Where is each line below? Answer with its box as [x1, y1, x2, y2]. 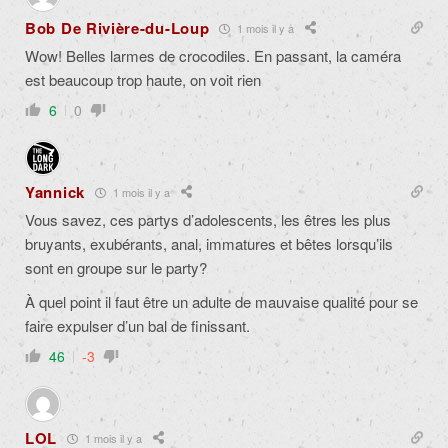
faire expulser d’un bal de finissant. [25, 315, 250, 337]
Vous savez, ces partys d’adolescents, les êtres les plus [25, 209, 391, 231]
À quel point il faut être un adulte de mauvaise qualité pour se [25, 291, 418, 313]
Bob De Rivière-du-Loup [25, 17, 210, 40]
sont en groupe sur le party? [25, 257, 207, 279]
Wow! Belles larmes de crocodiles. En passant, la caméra [25, 45, 401, 67]
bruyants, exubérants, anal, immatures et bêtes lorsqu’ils [25, 233, 393, 255]
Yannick [25, 181, 85, 204]
